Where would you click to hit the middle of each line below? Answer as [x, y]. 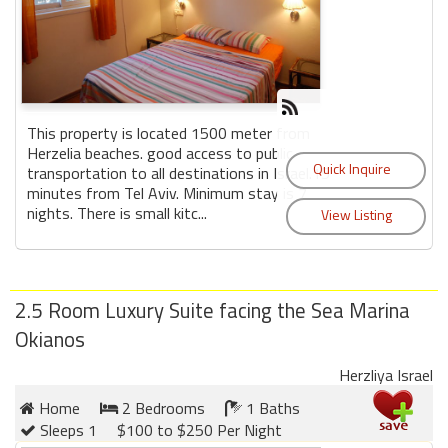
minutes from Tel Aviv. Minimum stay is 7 [167, 192]
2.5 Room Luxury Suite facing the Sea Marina [212, 309]
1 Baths [271, 407]
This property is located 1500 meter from [168, 132]
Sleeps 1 [66, 429]
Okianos [50, 338]
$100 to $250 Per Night [199, 429]
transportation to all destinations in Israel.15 [178, 172]
